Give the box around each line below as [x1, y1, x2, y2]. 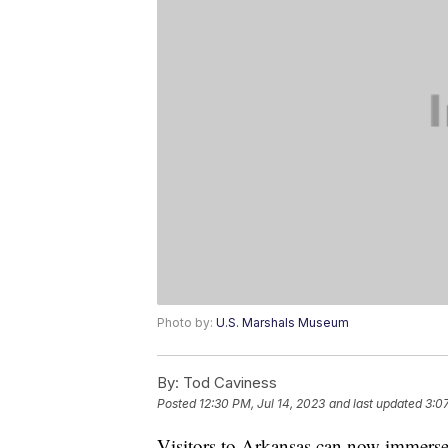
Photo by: [157, 315, 216, 331]
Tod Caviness [179, 373, 277, 393]
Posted [157, 396, 199, 412]
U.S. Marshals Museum [216, 315, 349, 331]
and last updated [329, 396, 422, 412]
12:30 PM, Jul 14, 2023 [199, 396, 325, 412]
